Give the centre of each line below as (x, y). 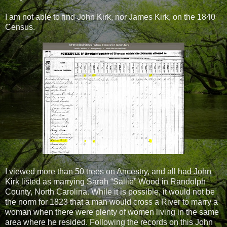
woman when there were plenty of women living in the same (112, 212)
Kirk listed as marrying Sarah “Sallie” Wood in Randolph (105, 181)
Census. (20, 27)
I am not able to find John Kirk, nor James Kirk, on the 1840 (110, 17)
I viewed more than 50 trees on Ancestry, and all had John (108, 171)
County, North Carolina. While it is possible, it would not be (110, 192)
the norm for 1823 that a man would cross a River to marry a (111, 202)
